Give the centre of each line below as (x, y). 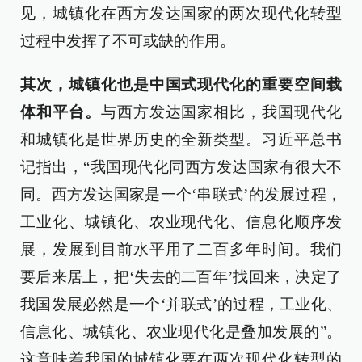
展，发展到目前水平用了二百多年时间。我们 (181, 249)
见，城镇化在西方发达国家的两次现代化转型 (181, 13)
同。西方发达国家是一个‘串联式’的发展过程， (181, 194)
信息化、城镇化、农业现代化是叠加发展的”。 (181, 331)
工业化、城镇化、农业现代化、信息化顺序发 (181, 221)
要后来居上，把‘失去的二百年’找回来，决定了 (181, 276)
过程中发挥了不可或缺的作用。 (128, 40)
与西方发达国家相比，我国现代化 (221, 112)
